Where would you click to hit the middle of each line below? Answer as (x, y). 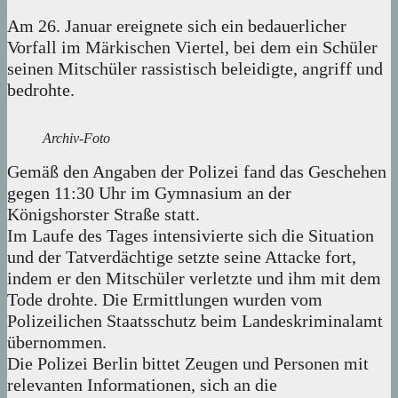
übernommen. (57, 342)
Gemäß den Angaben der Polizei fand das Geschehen (197, 172)
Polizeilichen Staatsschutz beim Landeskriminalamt (195, 321)
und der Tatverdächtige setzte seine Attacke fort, (182, 257)
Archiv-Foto (76, 139)
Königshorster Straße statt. (103, 215)
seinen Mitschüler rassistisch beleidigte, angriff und (195, 69)
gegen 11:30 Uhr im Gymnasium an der (149, 193)
